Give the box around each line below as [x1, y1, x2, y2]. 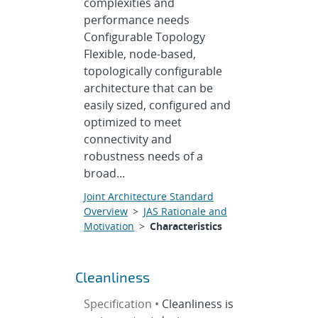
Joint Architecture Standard [83, 190, 214, 203]
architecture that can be [83, 80, 213, 96]
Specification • [83, 296, 162, 312]
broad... [83, 165, 125, 181]
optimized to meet [83, 114, 182, 130]
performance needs [83, 12, 190, 28]
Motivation [83, 219, 134, 233]
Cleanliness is [161, 296, 234, 312]
